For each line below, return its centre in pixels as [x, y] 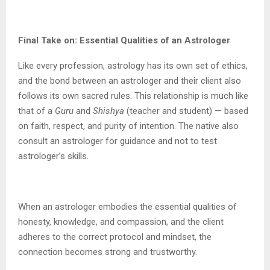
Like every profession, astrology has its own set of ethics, [133, 66]
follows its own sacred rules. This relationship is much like [133, 96]
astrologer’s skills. [55, 156]
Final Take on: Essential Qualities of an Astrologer [124, 41]
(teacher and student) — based [186, 111]
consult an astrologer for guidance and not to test [118, 141]
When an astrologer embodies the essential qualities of [127, 207]
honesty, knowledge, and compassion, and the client [121, 222]
